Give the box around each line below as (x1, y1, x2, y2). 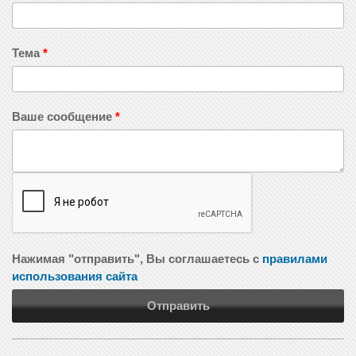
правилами (262, 252, 327, 266)
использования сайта (12, 269, 137, 284)
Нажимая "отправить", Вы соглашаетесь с (12, 252, 262, 266)
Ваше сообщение (12, 110, 115, 124)
